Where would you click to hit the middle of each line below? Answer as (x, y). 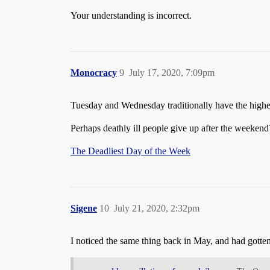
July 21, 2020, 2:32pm (157, 208)
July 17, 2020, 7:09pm (172, 72)
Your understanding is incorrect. (131, 15)
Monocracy (94, 72)
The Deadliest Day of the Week (130, 151)
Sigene (84, 208)
